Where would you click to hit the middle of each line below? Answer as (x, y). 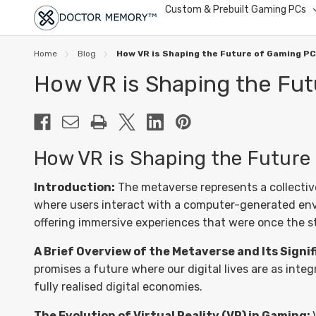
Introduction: (74, 187)
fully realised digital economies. (118, 287)
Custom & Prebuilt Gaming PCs (236, 10)
